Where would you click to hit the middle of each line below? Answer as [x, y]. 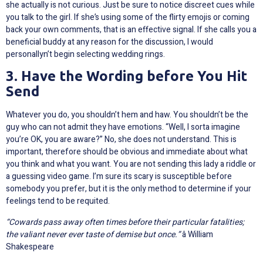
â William [197, 234]
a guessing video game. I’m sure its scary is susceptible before [119, 177]
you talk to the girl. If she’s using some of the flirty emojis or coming [128, 17]
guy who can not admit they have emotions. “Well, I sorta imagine [123, 127]
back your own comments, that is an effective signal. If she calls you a [131, 29]
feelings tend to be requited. [58, 201]
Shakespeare [30, 247]
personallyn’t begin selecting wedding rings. [85, 54]
